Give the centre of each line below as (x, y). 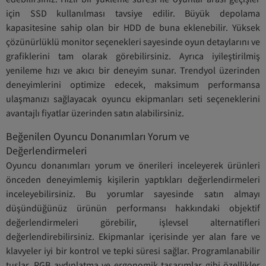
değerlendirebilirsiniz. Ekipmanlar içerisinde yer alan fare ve (133, 236)
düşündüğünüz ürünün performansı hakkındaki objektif (133, 208)
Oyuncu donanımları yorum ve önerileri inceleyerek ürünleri (133, 165)
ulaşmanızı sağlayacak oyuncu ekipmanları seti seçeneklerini (133, 99)
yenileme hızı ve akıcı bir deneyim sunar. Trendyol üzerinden (133, 70)
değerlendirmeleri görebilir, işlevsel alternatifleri (133, 222)
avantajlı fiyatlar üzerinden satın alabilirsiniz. (95, 113)
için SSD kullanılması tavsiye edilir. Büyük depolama (133, 13)
